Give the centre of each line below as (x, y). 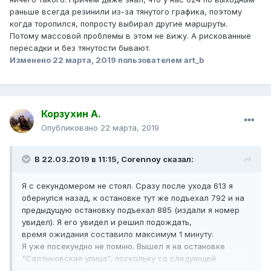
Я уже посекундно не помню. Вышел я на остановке (123, 247)
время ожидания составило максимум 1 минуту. (118, 234)
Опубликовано (71, 128)
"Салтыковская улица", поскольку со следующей (119, 259)
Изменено (31, 60)
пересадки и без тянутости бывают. (81, 48)
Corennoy (141, 159)
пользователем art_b (160, 60)
